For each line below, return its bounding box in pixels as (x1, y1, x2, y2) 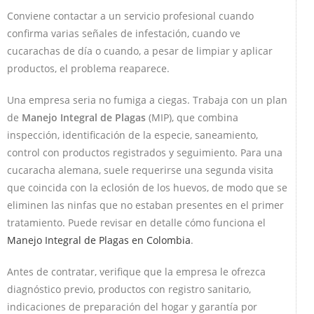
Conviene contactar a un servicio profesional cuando (7, 8, 254, 22)
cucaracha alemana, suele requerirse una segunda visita (7, 163, 273, 177)
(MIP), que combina (146, 110, 238, 124)
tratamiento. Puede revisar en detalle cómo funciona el (7, 215, 266, 229)
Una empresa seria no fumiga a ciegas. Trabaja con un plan (7, 93, 287, 107)
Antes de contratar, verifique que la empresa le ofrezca (7, 264, 266, 278)
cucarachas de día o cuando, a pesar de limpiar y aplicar (7, 43, 273, 57)
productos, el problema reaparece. (7, 61, 170, 75)
